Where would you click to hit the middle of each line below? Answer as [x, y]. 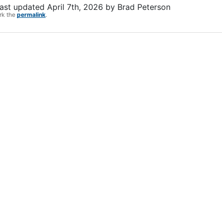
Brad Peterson [144, 7]
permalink [31, 15]
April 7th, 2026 [75, 7]
